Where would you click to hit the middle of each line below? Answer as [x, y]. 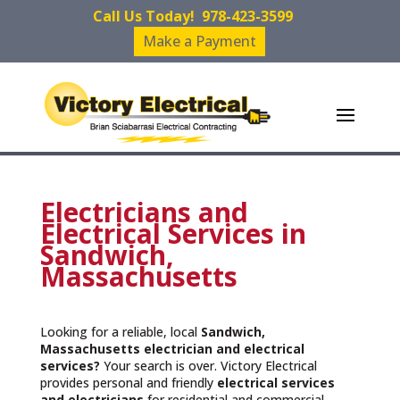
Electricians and [144, 212]
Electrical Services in [173, 233]
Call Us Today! [147, 16]
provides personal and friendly [128, 383]
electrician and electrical [224, 349]
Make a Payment [200, 41]
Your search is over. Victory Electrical [210, 366]
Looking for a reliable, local [120, 332]
